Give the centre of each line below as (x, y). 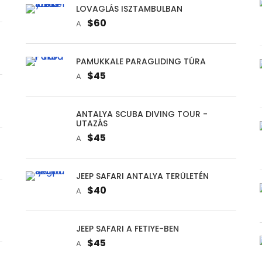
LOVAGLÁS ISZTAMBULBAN (129, 8)
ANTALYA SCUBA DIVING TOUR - (142, 114)
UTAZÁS (92, 123)
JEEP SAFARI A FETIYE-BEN (127, 228)
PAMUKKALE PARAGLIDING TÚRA (141, 61)
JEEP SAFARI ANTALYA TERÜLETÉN (142, 176)
